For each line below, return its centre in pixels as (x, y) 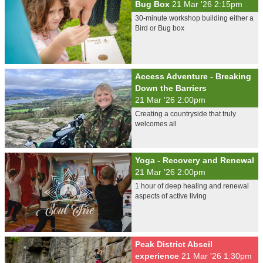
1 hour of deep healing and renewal (192, 186)
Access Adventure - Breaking (193, 76)
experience (158, 256)
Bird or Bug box (160, 28)
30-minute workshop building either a (194, 18)
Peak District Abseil (174, 244)
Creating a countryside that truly (186, 114)
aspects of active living (171, 196)
